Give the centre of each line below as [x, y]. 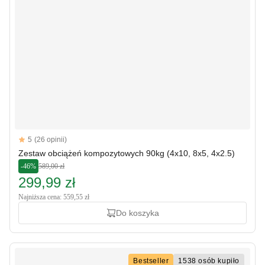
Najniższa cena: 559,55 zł [54, 197]
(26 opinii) [51, 140]
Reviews [36, 139]
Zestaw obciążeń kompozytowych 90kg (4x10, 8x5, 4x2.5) [127, 153]
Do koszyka [137, 213]
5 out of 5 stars [41, 143]
